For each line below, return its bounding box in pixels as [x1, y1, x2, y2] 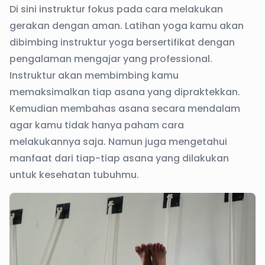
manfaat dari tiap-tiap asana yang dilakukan [9, 151, 229, 166]
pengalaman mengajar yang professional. [9, 52, 212, 66]
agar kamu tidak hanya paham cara [9, 118, 184, 132]
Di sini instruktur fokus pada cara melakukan [9, 2, 223, 17]
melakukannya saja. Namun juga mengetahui [9, 135, 227, 149]
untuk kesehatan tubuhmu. [9, 168, 139, 182]
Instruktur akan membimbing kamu [9, 69, 179, 83]
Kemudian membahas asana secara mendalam [9, 102, 240, 116]
